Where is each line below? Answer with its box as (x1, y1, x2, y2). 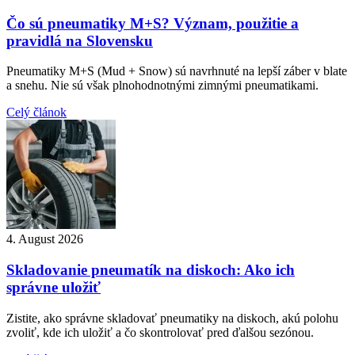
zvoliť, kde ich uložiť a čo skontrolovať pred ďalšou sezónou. (6, 325, 314, 339)
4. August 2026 (6, 232, 83, 246)
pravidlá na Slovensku (6, 32, 153, 49)
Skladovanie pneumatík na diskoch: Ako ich (6, 261, 295, 279)
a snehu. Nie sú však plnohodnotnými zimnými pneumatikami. (6, 78, 319, 93)
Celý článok (6, 105, 67, 120)
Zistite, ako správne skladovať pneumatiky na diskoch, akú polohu (6, 311, 338, 325)
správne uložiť (6, 279, 101, 296)
